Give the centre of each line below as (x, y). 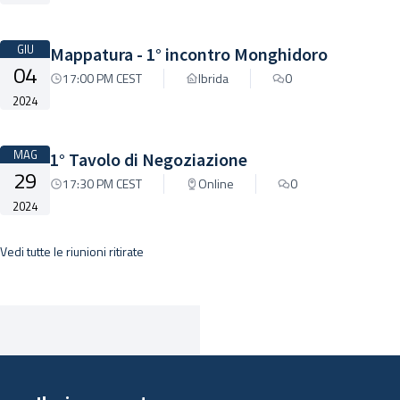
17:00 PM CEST (102, 78)
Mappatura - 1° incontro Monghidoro (189, 54)
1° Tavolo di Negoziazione (149, 159)
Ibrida (213, 78)
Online (216, 183)
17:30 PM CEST (102, 183)
